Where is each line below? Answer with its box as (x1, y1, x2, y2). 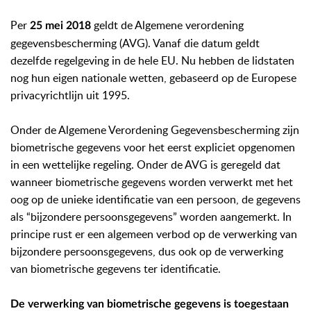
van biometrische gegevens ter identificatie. (10, 261, 221, 276)
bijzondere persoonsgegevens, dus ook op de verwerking (10, 244, 283, 259)
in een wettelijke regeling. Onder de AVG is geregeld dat (10, 157, 280, 172)
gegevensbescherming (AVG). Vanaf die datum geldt (10, 35, 260, 51)
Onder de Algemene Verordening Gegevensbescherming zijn (10, 122, 299, 137)
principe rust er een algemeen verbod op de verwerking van (10, 226, 297, 242)
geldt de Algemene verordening (91, 17, 244, 33)
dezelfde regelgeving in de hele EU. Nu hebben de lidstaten (10, 53, 294, 68)
